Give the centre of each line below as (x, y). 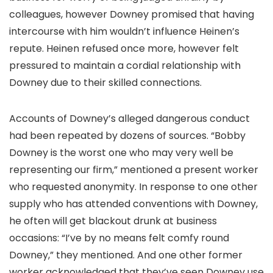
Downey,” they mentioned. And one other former (126, 255)
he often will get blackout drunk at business (113, 221)
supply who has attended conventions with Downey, (133, 204)
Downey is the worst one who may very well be (121, 153)
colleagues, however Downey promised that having (132, 14)
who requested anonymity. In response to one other (133, 187)
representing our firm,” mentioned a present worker (134, 170)
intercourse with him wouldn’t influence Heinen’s (124, 31)
